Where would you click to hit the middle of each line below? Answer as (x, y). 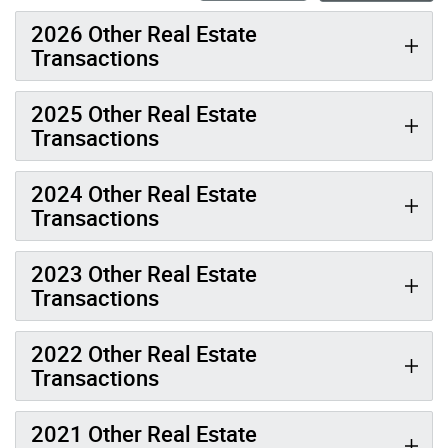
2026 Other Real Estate (144, 33)
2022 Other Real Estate (144, 353)
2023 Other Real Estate (144, 273)
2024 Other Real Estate (144, 193)
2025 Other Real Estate (144, 113)
